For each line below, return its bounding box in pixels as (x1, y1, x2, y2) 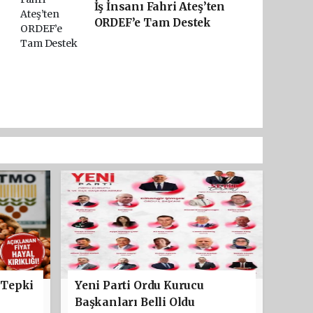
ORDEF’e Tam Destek (94, 15, 212, 29)
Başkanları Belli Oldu (75, 295, 195, 309)
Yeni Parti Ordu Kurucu (75, 278, 204, 292)
